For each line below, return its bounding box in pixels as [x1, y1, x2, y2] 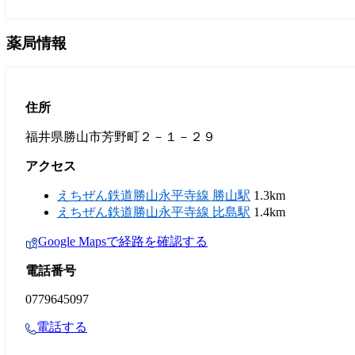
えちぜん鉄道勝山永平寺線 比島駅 [57, 205, 250, 219]
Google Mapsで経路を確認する [38, 235, 208, 249]
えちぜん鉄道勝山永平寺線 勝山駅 [57, 189, 250, 203]
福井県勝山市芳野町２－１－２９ [25, 130, 216, 144]
